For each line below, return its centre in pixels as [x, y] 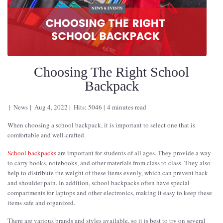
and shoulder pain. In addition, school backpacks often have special [99, 182]
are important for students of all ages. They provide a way [134, 153]
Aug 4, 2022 [51, 107]
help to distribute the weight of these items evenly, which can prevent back [108, 172]
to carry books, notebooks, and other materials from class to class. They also [109, 163]
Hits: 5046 [88, 107]
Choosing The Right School [111, 72]
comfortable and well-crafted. [47, 135]
